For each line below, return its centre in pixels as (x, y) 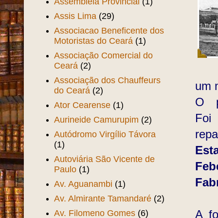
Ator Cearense (82, 105)
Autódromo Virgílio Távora (105, 134)
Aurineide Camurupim (97, 119)
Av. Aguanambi (83, 184)
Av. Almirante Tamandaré (103, 198)
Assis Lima (75, 16)
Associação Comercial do (104, 55)
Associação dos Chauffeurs (108, 80)
